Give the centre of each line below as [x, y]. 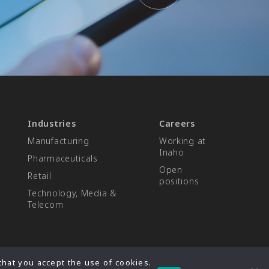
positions [179, 181]
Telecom [46, 205]
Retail [40, 176]
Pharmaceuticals [63, 159]
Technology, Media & [72, 193]
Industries [52, 124]
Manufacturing [59, 141]
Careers [177, 124]
